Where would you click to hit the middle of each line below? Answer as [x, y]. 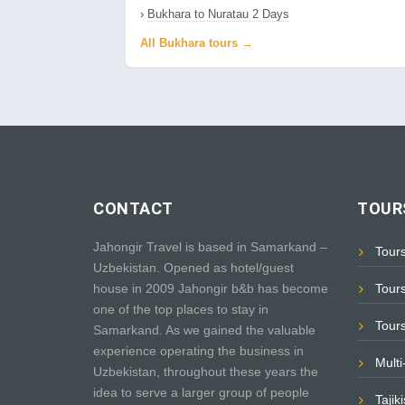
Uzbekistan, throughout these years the [206, 372]
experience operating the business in [198, 351]
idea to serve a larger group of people [201, 393]
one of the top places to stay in [181, 310]
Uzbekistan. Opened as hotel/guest [193, 268]
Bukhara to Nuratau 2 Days [218, 14]
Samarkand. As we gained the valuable [204, 330]
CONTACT [133, 209]
